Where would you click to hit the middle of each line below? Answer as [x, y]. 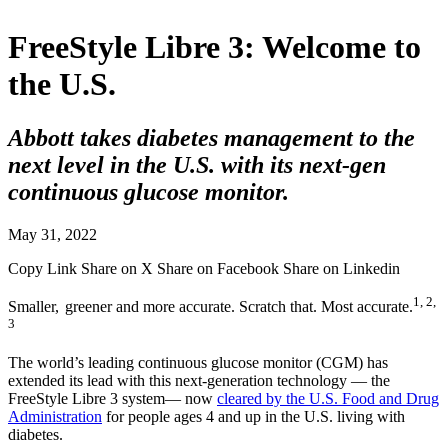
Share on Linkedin [341, 268]
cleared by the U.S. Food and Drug [328, 399]
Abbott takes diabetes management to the [211, 137]
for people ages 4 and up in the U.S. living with [253, 417]
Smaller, [33, 307]
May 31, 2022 [52, 234]
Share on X [119, 268]
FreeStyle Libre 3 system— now [112, 399]
